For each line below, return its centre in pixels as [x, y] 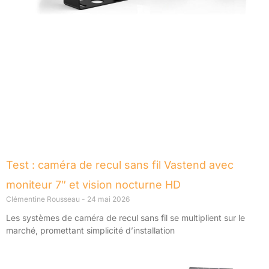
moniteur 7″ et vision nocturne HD [93, 185]
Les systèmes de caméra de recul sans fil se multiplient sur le [125, 218]
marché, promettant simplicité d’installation [90, 231]
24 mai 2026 [107, 199]
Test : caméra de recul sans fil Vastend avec [120, 165]
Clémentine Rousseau [44, 199]
